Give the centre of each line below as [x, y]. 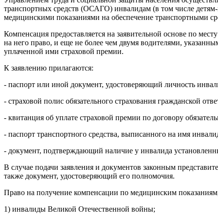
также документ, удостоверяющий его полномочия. [89, 176]
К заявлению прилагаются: [49, 68]
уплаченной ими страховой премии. [64, 51]
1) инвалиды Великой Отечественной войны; [80, 209]
